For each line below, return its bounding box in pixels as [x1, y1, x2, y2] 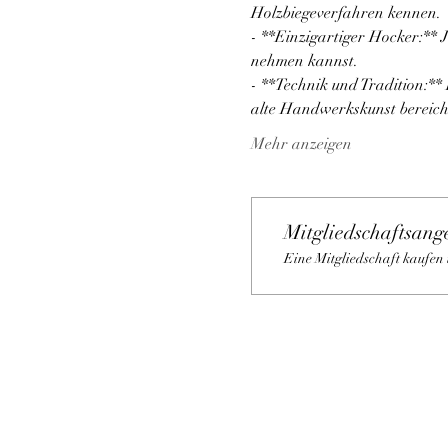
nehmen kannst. [250, 50, 358, 71]
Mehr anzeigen [250, 133, 352, 154]
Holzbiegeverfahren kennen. [250, 2, 445, 23]
